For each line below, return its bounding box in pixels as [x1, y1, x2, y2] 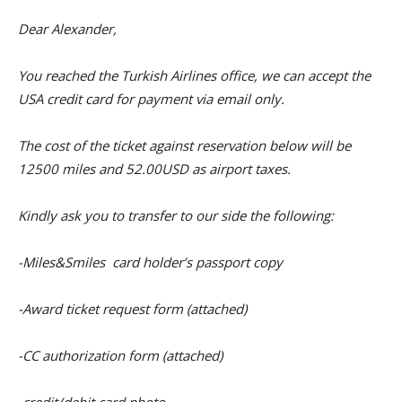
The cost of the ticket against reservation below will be [18, 135, 351, 154]
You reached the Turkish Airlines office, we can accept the [18, 66, 371, 84]
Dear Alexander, [18, 19, 117, 38]
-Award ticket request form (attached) [18, 299, 247, 318]
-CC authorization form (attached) [18, 345, 223, 364]
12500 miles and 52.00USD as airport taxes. [18, 159, 291, 178]
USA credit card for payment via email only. [18, 89, 284, 108]
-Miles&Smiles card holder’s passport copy [18, 252, 283, 271]
